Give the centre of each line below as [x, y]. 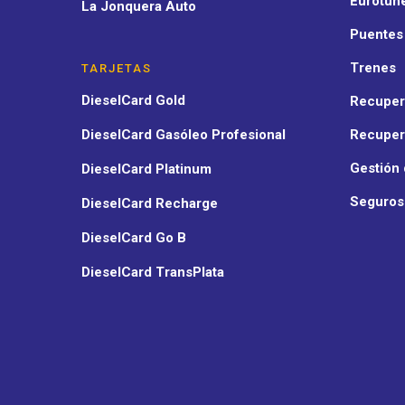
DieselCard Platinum [146, 170]
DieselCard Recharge [150, 204]
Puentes [376, 35]
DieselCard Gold [133, 101]
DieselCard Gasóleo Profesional [184, 135]
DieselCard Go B [134, 238]
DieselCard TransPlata [153, 273]
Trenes [372, 68]
